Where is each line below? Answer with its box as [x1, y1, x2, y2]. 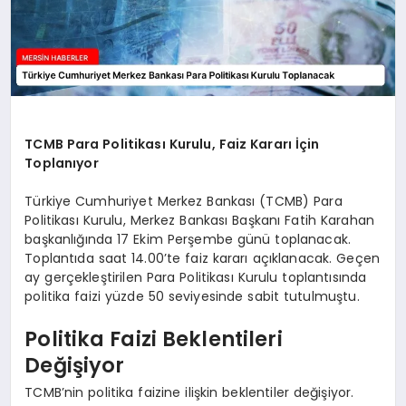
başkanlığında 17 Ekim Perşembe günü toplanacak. [24, 229, 352, 248]
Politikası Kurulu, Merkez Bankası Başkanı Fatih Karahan [24, 210, 374, 229]
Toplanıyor [24, 153, 99, 172]
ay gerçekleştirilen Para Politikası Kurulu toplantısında [24, 267, 367, 286]
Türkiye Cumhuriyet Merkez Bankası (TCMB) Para [24, 191, 343, 210]
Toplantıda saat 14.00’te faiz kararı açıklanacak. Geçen [24, 248, 380, 267]
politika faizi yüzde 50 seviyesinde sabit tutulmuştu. [24, 286, 360, 305]
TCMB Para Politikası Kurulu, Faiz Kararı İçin [24, 134, 320, 153]
